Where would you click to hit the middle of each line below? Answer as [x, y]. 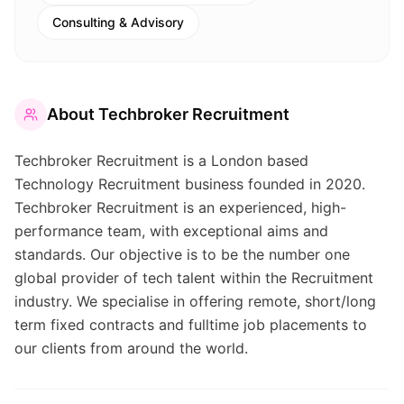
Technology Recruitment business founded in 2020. [190, 184]
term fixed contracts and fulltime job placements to [191, 325]
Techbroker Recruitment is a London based [161, 161]
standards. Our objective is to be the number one [182, 254]
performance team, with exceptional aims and [171, 231]
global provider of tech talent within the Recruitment [194, 278]
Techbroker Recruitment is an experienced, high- [180, 207]
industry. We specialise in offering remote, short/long [195, 301]
